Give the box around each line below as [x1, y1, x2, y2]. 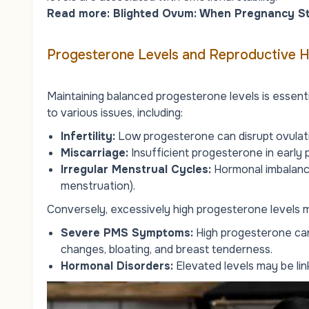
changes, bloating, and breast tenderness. [61, 241, 272, 257]
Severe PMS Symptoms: [61, 225, 193, 240]
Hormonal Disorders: [61, 258, 173, 273]
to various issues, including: [47, 105, 183, 120]
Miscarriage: [61, 145, 128, 160]
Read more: [47, 6, 113, 21]
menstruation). [61, 178, 135, 193]
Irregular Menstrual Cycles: [61, 161, 211, 177]
